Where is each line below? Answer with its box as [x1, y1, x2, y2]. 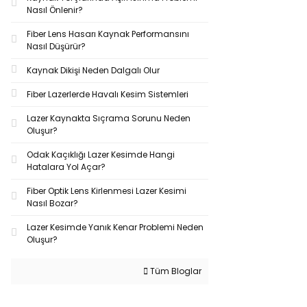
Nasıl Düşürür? [27, 40, 86, 52]
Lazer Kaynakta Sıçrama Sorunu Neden [27, 112, 191, 124]
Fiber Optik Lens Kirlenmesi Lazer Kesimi [27, 185, 186, 197]
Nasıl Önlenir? [27, 4, 83, 16]
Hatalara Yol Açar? [27, 161, 106, 173]
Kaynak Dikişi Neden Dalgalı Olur [27, 64, 160, 76]
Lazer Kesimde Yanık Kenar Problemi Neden [27, 221, 204, 233]
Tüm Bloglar [148, 265, 201, 277]
